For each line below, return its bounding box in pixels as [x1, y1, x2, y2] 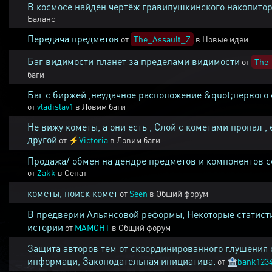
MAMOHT [75, 222, 110, 233]
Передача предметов [27, 32, 119, 45]
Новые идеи [202, 33, 248, 44]
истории [27, 220, 63, 233]
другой [27, 133, 57, 146]
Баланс [27, 13, 55, 24]
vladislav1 [37, 101, 73, 112]
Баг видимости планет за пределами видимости [27, 55, 240, 67]
